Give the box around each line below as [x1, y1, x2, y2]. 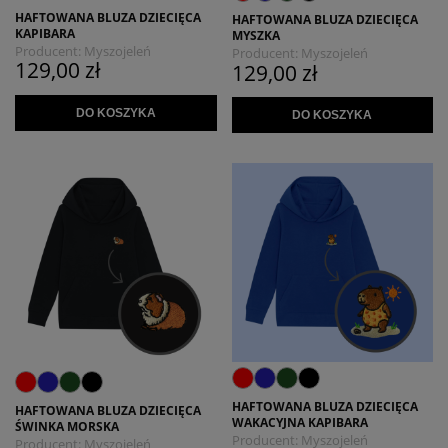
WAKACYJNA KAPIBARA [231, 414, 368, 432]
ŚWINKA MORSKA [15, 418, 119, 436]
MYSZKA [231, 27, 280, 45]
